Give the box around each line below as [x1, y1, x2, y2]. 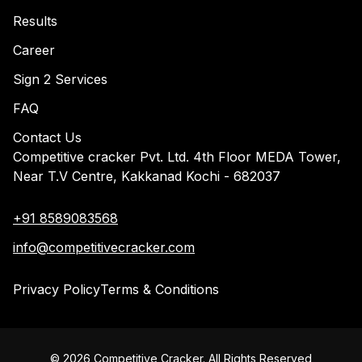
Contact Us [13, 129, 82, 146]
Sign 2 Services [13, 71, 107, 88]
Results [13, 13, 57, 30]
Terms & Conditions [100, 281, 219, 298]
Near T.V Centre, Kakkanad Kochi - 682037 [13, 168, 280, 185]
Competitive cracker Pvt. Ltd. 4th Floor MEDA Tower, [13, 149, 341, 166]
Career [13, 42, 55, 59]
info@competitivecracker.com [13, 239, 195, 256]
